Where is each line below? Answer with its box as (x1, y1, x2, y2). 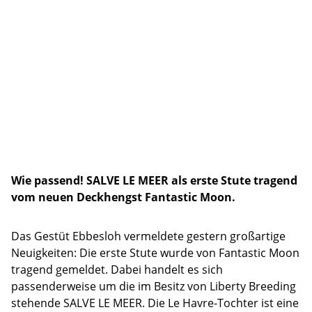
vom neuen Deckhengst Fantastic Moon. (11, 189, 235, 205)
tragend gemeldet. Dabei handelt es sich (11, 261, 223, 277)
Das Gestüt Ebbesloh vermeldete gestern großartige (11, 228, 286, 244)
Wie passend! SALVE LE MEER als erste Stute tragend (11, 172, 297, 188)
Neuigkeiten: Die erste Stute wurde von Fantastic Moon (11, 244, 299, 260)
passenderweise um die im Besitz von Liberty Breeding (11, 278, 296, 294)
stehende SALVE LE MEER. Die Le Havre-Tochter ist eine (11, 295, 299, 311)
